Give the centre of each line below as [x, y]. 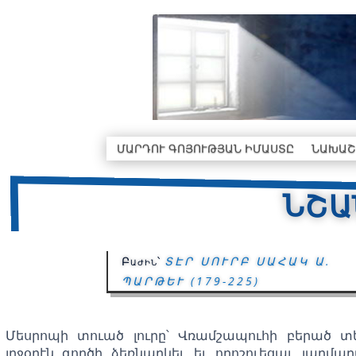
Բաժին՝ [143, 261]
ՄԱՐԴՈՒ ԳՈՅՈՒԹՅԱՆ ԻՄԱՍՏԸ [205, 148]
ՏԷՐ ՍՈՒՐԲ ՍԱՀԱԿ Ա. [248, 261]
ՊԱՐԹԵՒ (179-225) [190, 281]
